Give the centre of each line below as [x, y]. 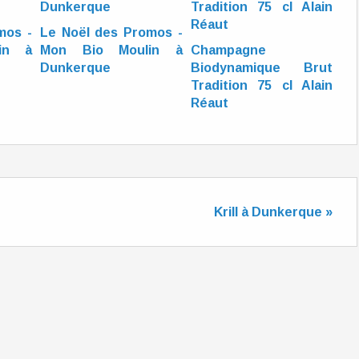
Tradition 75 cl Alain [261, 85]
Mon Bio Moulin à [111, 50]
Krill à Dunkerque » [273, 212]
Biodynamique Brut [261, 68]
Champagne [228, 50]
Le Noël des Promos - [111, 32]
